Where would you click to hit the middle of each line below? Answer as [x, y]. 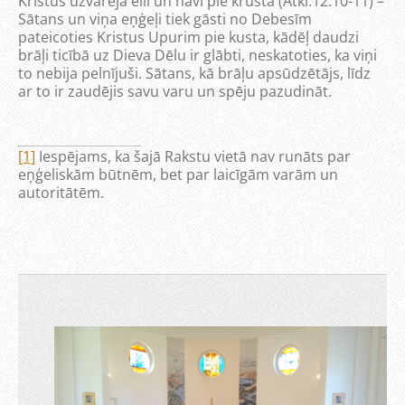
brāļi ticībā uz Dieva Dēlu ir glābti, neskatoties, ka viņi [198, 55]
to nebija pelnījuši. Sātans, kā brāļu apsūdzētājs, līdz [194, 73]
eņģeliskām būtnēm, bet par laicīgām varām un [178, 174]
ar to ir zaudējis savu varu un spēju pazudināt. [175, 91]
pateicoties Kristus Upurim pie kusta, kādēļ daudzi [188, 37]
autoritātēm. [61, 193]
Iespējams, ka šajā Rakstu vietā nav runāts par [193, 156]
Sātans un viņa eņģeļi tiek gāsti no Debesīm [165, 19]
